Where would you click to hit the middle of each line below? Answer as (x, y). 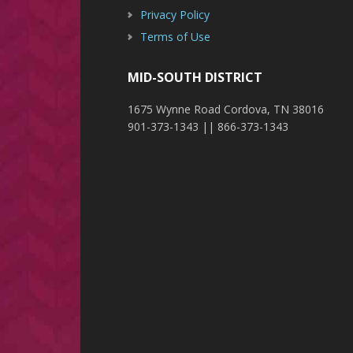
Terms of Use (176, 37)
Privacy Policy (175, 15)
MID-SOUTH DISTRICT (195, 77)
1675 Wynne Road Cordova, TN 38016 (226, 109)
